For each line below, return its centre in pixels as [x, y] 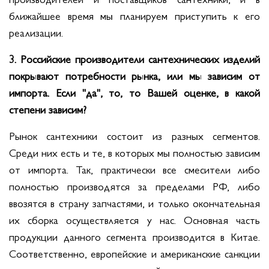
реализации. [36, 32]
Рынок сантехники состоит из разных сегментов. [134, 135]
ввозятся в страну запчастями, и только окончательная [134, 202]
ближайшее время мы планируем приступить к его [134, 15]
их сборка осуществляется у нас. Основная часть [134, 219]
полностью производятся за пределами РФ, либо [134, 186]
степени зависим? [48, 109]
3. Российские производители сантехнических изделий [134, 58]
